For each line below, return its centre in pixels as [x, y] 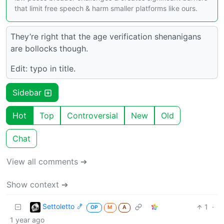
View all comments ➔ [47, 162]
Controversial [92, 116]
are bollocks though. [49, 49]
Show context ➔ [37, 185]
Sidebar [28, 93]
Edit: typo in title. [43, 69]
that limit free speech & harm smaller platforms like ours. [106, 8]
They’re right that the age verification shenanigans [106, 37]
